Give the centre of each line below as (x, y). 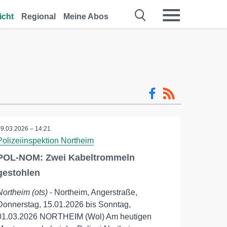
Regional (39, 16)
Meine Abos (86, 16)
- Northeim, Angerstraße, (93, 192)
